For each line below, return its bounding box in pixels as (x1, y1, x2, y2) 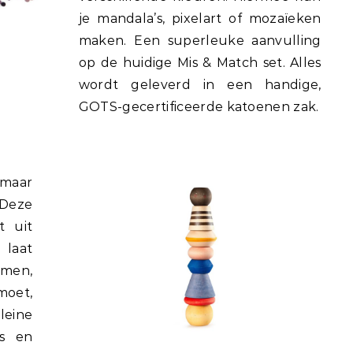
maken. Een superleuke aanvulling (78, 32, 321, 48)
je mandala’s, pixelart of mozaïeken (78, 10, 321, 26)
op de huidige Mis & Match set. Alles (78, 54, 321, 70)
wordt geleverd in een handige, (78, 76, 321, 92)
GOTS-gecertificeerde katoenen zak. (78, 98, 319, 114)
